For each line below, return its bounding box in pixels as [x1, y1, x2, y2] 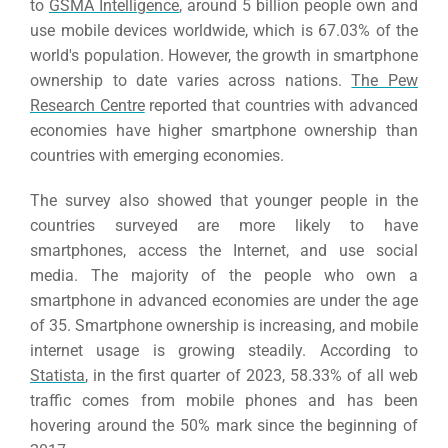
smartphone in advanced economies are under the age [30, 291, 418, 311]
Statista [30, 366, 85, 386]
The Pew [351, 71, 419, 91]
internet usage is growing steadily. [30, 341, 320, 361]
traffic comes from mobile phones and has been [30, 391, 418, 411]
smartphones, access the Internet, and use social [30, 241, 418, 261]
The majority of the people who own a [90, 266, 418, 286]
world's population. [30, 46, 168, 66]
